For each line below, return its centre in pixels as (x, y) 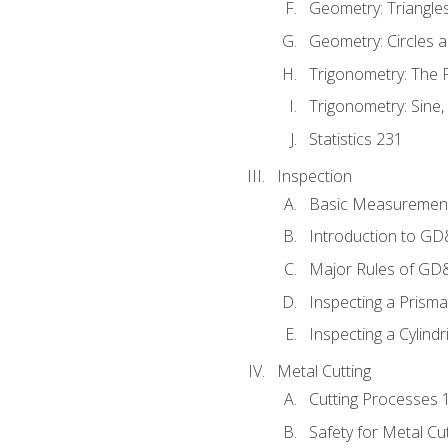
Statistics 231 (355, 138)
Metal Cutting (323, 370)
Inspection (314, 175)
